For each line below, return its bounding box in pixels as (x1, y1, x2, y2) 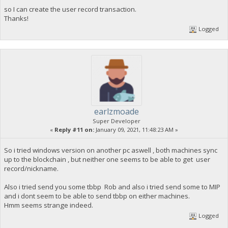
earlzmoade (94, 106, 139, 118)
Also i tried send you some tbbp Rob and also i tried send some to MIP (4, 182, 220, 191)
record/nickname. (4, 163, 59, 173)
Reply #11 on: (54, 126, 94, 134)
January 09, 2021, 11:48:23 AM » (94, 126, 178, 134)
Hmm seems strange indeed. (4, 200, 93, 210)
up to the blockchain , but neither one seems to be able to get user (4, 154, 210, 164)
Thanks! (4, 14, 28, 23)
